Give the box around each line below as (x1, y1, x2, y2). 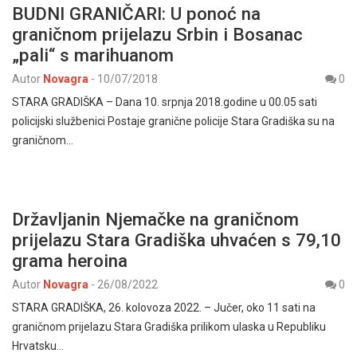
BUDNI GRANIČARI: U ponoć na (12, 3, 261, 24)
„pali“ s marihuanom (12, 45, 174, 65)
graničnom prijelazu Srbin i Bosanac (12, 24, 303, 45)
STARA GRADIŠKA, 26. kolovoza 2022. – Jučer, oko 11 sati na (12, 301, 316, 314)
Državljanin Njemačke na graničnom (12, 209, 299, 229)
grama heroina (12, 250, 127, 271)
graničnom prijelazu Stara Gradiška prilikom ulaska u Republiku (12, 320, 326, 333)
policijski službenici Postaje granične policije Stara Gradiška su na (12, 115, 335, 127)
